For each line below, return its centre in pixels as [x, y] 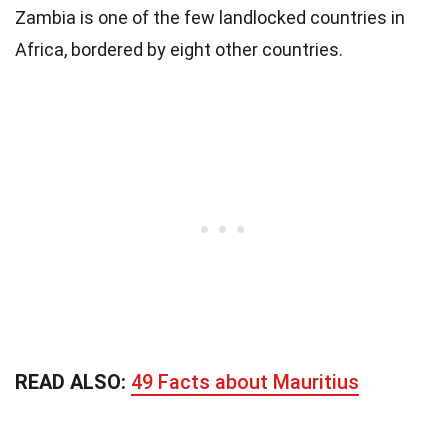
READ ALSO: [73, 382]
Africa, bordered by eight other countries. [179, 50]
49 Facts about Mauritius [245, 382]
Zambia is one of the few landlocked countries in [210, 18]
